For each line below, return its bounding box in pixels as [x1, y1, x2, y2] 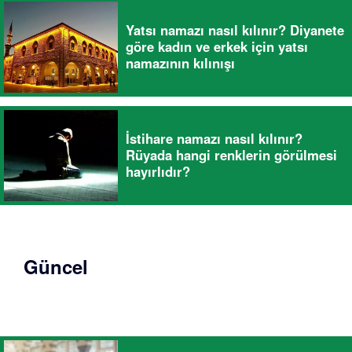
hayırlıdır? [126, 162, 190, 181]
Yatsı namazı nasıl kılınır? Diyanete [126, 20, 344, 40]
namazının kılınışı [126, 53, 235, 73]
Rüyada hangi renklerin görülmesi [126, 145, 337, 165]
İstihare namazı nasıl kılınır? [126, 129, 302, 148]
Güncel [24, 253, 88, 280]
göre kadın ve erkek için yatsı [126, 37, 308, 57]
